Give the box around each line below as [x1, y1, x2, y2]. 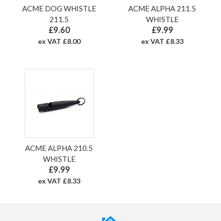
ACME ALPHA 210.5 [25, 144, 93, 153]
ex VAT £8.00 [37, 37, 80, 46]
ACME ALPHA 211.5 [128, 4, 196, 13]
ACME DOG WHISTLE [22, 4, 96, 13]
